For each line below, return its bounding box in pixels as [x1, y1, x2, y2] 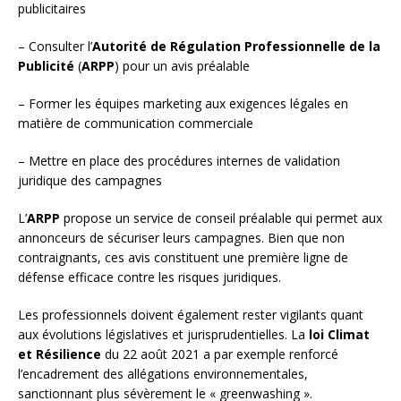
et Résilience [18, 346, 101, 363]
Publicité [18, 57, 74, 75]
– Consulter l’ [18, 38, 92, 55]
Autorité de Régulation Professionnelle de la [92, 38, 380, 55]
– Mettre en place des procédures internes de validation [18, 152, 340, 170]
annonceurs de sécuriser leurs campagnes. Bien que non [18, 229, 345, 247]
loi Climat [309, 326, 370, 344]
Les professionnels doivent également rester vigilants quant [18, 306, 363, 324]
